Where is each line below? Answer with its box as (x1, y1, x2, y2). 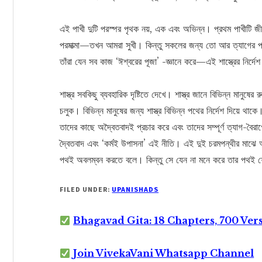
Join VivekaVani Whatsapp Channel (73, 247, 254, 259)
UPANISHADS (112, 185, 159, 194)
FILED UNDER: (60, 185, 112, 194)
